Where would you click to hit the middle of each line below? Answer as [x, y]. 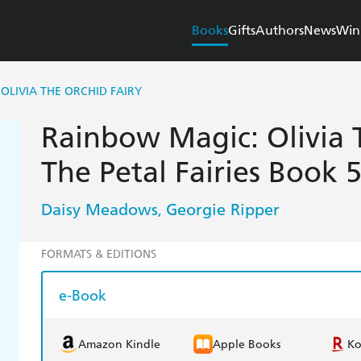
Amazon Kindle [119, 344]
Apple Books [247, 344]
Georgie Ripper [222, 210]
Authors [280, 31]
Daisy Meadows [99, 210]
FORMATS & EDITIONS [98, 255]
